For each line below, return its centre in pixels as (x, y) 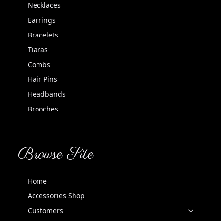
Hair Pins (42, 79)
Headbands (47, 94)
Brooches (43, 109)
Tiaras (38, 49)
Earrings (42, 20)
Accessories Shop (56, 195)
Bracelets (43, 35)
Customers (45, 210)
